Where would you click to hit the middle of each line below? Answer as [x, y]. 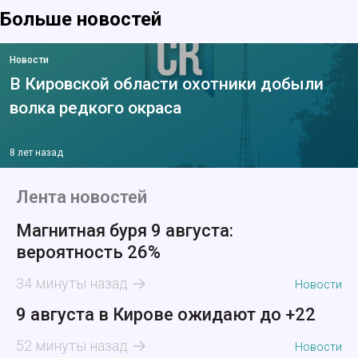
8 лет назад [36, 153]
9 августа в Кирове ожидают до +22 [166, 315]
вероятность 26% [88, 253]
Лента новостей [82, 197]
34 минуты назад [72, 284]
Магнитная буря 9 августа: [125, 231]
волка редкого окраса [95, 108]
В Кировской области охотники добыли [167, 84]
